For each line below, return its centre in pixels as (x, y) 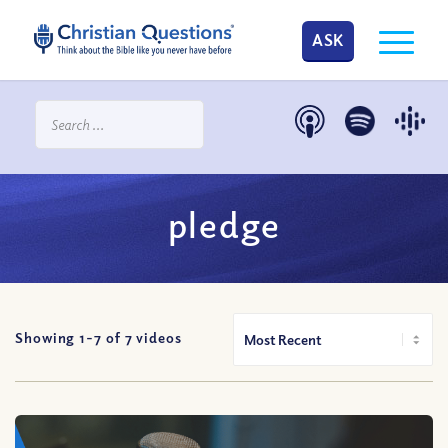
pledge (224, 223)
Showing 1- (55, 337)
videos (157, 337)
